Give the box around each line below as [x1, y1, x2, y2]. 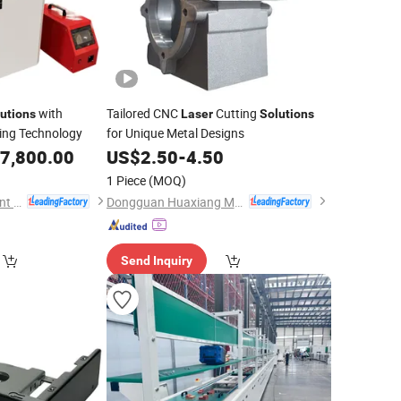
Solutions [259, 107, 314, 121]
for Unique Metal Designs [106, 124, 244, 141]
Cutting [212, 105, 260, 122]
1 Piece [106, 172, 146, 189]
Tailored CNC [106, 105, 181, 122]
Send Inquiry [120, 253, 192, 268]
